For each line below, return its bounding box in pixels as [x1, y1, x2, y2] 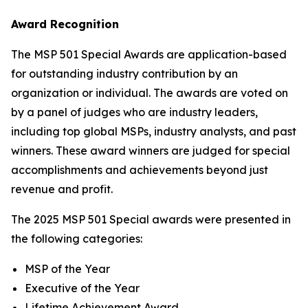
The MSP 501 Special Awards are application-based [11, 47, 287, 61]
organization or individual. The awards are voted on [11, 85, 288, 100]
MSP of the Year [25, 261, 110, 276]
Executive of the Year [25, 280, 140, 295]
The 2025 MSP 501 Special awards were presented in [11, 212, 291, 226]
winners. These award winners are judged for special [11, 143, 290, 157]
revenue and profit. [11, 181, 113, 196]
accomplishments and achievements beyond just [11, 162, 268, 177]
